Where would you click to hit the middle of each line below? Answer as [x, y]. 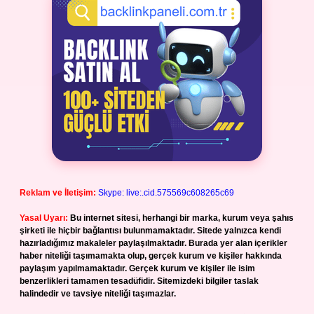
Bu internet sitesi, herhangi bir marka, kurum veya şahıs [182, 218]
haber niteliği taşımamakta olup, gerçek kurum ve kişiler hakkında [151, 256]
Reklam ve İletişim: [58, 193]
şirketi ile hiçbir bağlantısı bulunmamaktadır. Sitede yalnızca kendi [150, 231]
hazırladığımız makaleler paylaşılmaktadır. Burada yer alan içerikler [153, 243]
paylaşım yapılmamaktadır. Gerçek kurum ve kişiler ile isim [137, 268]
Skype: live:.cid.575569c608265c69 [166, 193]
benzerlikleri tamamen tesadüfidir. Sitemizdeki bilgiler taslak [139, 281]
